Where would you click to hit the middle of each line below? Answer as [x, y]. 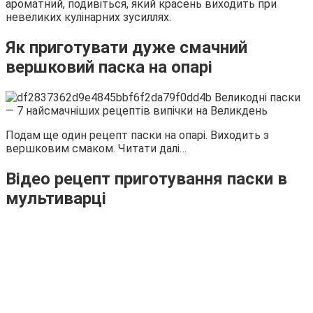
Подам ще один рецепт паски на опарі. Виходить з [137, 135]
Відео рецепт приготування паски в [146, 179]
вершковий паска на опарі [109, 67]
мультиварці [56, 198]
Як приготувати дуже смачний [126, 47]
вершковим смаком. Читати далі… [96, 148]
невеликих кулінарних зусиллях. [88, 17]
